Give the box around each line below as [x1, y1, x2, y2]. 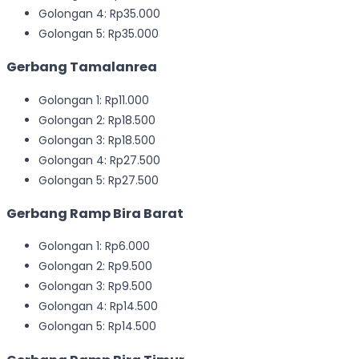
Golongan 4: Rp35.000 [38, 5, 160, 22]
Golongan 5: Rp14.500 [38, 318, 156, 335]
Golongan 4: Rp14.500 [38, 298, 158, 315]
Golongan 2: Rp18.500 [38, 111, 155, 128]
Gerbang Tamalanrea [6, 58, 157, 77]
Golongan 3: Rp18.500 [38, 131, 155, 148]
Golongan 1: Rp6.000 [38, 238, 150, 255]
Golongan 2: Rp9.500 [38, 258, 152, 275]
